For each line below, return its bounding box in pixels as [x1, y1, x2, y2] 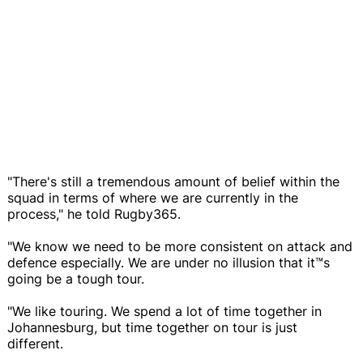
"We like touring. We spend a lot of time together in [7, 302, 322, 319]
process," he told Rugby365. [7, 205, 181, 222]
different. [7, 335, 63, 352]
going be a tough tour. [7, 270, 144, 287]
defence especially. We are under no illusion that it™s [7, 254, 330, 271]
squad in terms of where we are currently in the [7, 189, 298, 206]
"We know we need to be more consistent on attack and [7, 237, 352, 254]
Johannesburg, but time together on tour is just [7, 318, 297, 335]
